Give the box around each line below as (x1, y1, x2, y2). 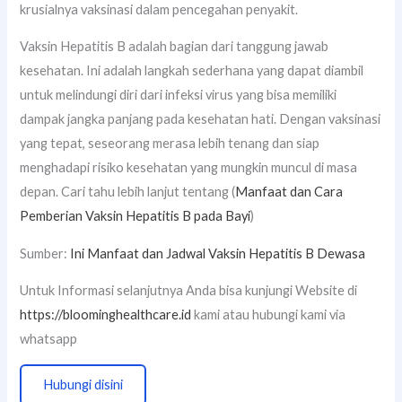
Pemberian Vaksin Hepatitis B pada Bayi (20, 208, 251, 224)
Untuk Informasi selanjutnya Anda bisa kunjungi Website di (20, 283, 358, 299)
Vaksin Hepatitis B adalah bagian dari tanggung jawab (20, 39, 329, 55)
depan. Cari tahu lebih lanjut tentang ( (20, 184, 236, 200)
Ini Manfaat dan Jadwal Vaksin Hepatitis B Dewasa (70, 245, 366, 261)
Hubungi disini (43, 376, 124, 392)
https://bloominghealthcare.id (20, 307, 192, 323)
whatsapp (20, 331, 78, 347)
